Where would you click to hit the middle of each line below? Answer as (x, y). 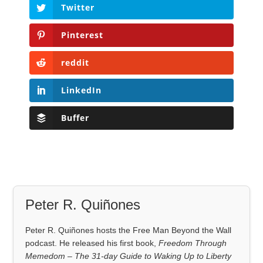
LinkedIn (82, 90)
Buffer (75, 118)
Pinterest (82, 35)
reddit (75, 63)
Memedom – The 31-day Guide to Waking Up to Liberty (129, 256)
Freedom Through (193, 243)
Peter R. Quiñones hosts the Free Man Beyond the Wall (129, 230)
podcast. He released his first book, (92, 243)
